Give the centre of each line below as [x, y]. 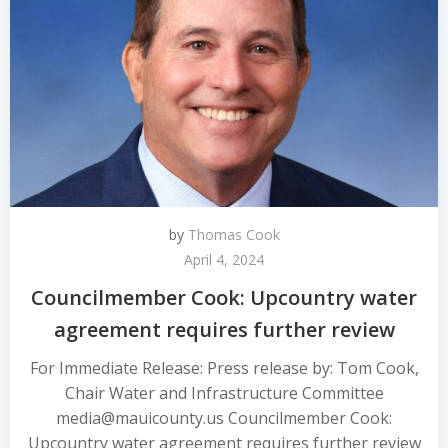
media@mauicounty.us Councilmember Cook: [224, 418]
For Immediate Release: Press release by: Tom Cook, [224, 368]
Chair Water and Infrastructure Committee [224, 393]
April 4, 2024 [224, 259]
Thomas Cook [233, 234]
